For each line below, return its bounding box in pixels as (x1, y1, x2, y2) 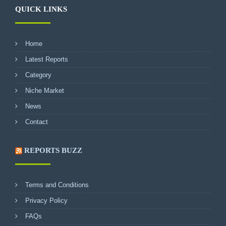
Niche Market (25, 86, 64, 94)
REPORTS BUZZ (24, 146, 82, 154)
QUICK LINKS (15, 5, 67, 13)
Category (25, 71, 51, 79)
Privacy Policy (25, 196, 68, 204)
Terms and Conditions (25, 181, 89, 189)
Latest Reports (25, 55, 68, 63)
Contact (25, 118, 48, 126)
